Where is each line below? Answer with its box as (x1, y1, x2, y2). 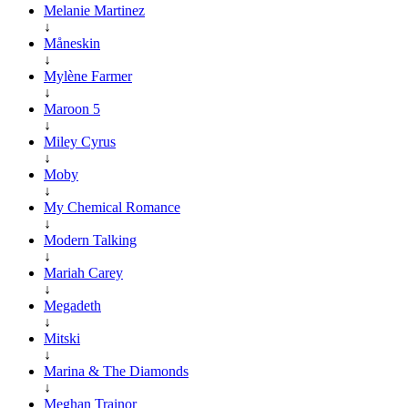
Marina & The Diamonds (44, 362, 189, 379)
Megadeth (44, 297, 101, 313)
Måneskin (44, 35, 100, 51)
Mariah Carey (44, 264, 123, 280)
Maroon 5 (44, 100, 100, 117)
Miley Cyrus (44, 133, 116, 149)
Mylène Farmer (44, 67, 132, 84)
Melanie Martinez (44, 2, 145, 18)
